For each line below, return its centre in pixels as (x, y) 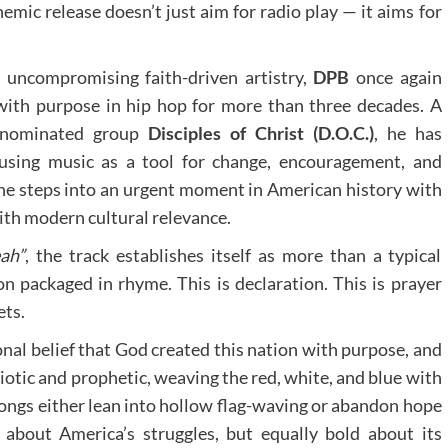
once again (395, 76)
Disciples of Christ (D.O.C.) (260, 132)
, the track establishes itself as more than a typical (233, 254)
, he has (407, 132)
